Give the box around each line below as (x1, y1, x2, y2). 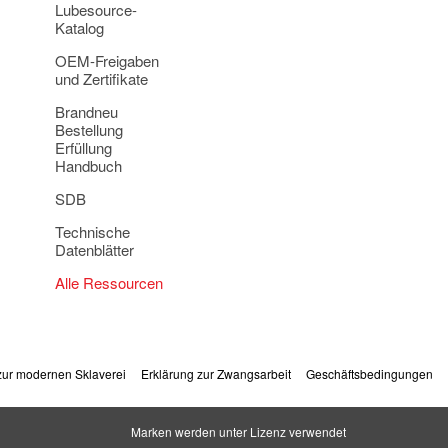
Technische (55, 221, 130, 242)
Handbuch (55, 155, 122, 176)
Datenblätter (55, 239, 134, 260)
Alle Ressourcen (55, 272, 163, 293)
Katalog (55, 17, 104, 38)
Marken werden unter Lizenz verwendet (131, 423, 346, 440)
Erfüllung (55, 137, 112, 158)
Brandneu (55, 101, 118, 122)
